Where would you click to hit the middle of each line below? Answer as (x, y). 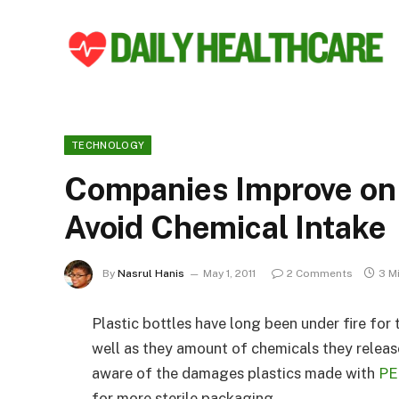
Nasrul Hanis (151, 274)
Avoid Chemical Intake (225, 228)
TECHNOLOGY (108, 145)
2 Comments (320, 274)
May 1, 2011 (229, 274)
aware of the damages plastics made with (235, 373)
